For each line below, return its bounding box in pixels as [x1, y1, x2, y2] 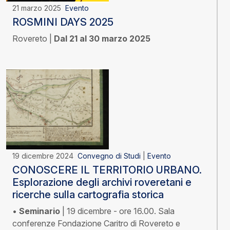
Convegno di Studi [78, 151, 141, 161]
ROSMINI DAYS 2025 [12, 16, 113, 29]
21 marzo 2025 [12, 4, 65, 13]
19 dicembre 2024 [12, 151, 78, 161]
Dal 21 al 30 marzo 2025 [54, 33, 150, 44]
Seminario [19, 206, 60, 217]
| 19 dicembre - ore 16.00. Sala [60, 206, 175, 217]
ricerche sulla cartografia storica [12, 188, 164, 201]
